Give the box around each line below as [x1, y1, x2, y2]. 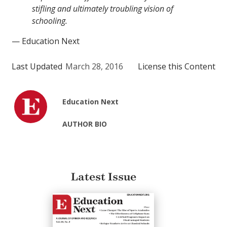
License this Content [138, 61, 215, 72]
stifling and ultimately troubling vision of [32, 3, 173, 15]
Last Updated [12, 61, 62, 72]
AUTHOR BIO [62, 119, 107, 129]
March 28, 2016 [65, 61, 123, 72]
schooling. [32, 15, 67, 27]
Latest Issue [70, 170, 136, 184]
